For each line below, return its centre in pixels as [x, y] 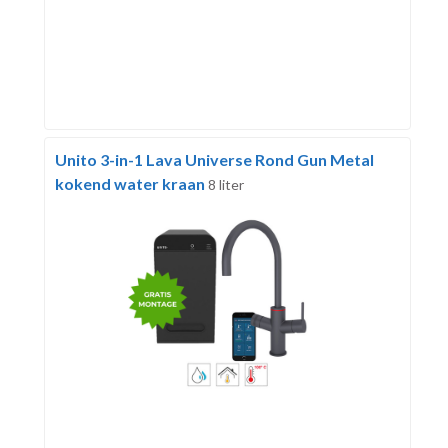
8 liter [225, 185]
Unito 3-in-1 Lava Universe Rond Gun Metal [214, 160]
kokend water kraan [131, 184]
